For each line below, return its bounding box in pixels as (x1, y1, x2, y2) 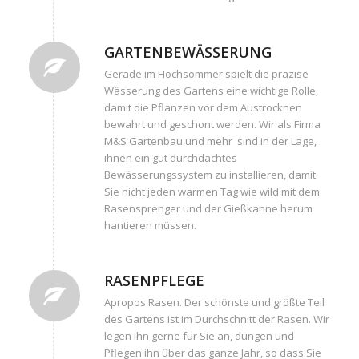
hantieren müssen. (103, 217, 196, 232)
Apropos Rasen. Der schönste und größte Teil (103, 294, 325, 309)
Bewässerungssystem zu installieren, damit (103, 167, 316, 182)
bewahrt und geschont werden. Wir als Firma (103, 116, 321, 131)
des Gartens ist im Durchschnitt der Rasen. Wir (103, 311, 329, 326)
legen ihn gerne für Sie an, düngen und (103, 328, 294, 343)
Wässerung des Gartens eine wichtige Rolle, (103, 83, 318, 98)
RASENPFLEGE (103, 270, 204, 290)
